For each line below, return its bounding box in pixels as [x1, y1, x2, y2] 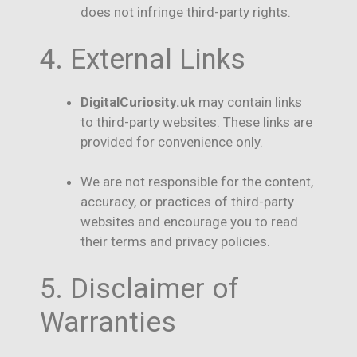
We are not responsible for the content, [80, 174, 313, 190]
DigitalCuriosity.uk [80, 93, 195, 110]
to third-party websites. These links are [80, 113, 312, 130]
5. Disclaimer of [40, 272, 239, 305]
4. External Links [40, 42, 245, 76]
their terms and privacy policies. [80, 233, 270, 250]
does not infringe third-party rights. [80, 4, 291, 21]
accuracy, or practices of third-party [80, 194, 294, 210]
